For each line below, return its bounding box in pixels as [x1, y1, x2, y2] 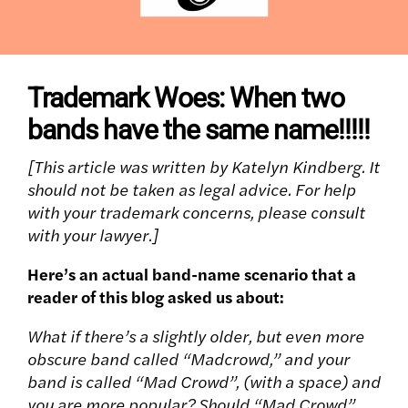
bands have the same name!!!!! [27, 114, 370, 147]
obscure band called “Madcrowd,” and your [27, 347, 350, 371]
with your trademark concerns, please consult [27, 200, 365, 224]
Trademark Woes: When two [27, 82, 344, 115]
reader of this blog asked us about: [27, 285, 284, 309]
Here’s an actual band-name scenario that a [27, 262, 356, 286]
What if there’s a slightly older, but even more [27, 324, 364, 348]
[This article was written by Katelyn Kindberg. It [27, 155, 380, 178]
